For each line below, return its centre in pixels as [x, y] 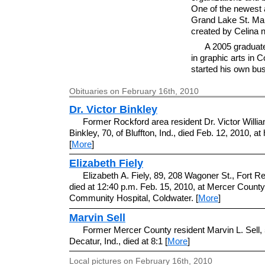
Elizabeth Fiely [106, 164]
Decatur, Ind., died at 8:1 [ [118, 241]
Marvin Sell [97, 217]
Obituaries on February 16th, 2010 [134, 91]
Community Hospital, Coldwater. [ [134, 198]
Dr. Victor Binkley [113, 109]
